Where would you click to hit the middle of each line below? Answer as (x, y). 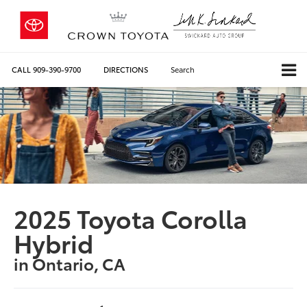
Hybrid (54, 242)
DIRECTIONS (126, 69)
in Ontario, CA (70, 263)
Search (183, 69)
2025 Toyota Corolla (131, 217)
